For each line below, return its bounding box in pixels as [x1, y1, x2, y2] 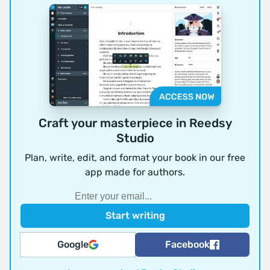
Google [57, 238, 89, 250]
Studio [116, 130, 154, 145]
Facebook [165, 238, 210, 250]
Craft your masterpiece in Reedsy [38, 115, 232, 130]
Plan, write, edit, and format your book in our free [25, 151, 245, 163]
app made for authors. [85, 166, 185, 178]
